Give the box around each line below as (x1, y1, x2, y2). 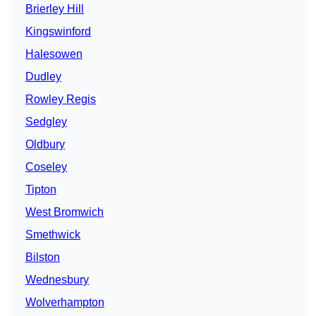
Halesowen (25, 48, 83, 61)
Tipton (25, 183, 56, 196)
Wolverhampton (25, 296, 104, 309)
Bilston (25, 251, 60, 264)
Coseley (25, 161, 67, 174)
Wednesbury (25, 274, 89, 286)
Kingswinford (25, 25, 91, 38)
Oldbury (25, 138, 65, 151)
